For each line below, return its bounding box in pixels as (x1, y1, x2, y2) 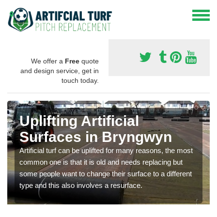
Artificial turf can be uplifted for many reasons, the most (19, 146, 193, 155)
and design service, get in (20, 66, 99, 75)
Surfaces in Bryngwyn (19, 128, 172, 145)
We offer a (31, 57, 65, 65)
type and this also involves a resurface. (19, 181, 142, 189)
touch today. (62, 76, 99, 84)
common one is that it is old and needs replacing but (19, 157, 183, 166)
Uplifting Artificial (19, 112, 139, 129)
